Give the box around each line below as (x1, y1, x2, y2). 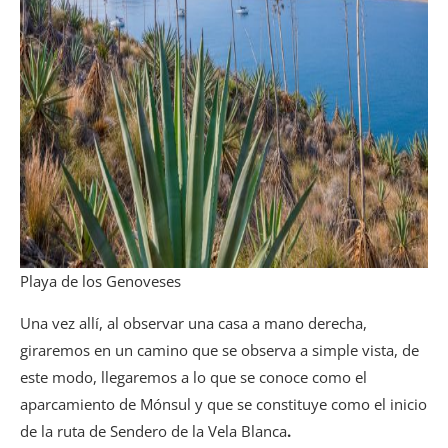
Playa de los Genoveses (20, 270, 181, 291)
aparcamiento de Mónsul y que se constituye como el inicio (20, 393, 427, 414)
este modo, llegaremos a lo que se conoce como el (20, 366, 367, 387)
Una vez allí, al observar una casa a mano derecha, (20, 312, 367, 333)
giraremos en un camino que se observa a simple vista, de (20, 339, 419, 360)
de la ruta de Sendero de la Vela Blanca (20, 420, 287, 441)
